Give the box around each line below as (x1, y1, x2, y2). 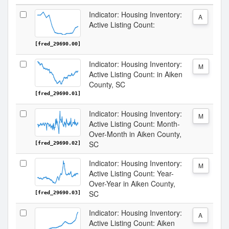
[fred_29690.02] (35, 140, 81, 146)
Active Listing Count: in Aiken (89, 69, 182, 79)
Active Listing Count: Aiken (89, 218, 175, 228)
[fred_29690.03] (35, 190, 81, 195)
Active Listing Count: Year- (89, 168, 174, 178)
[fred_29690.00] (35, 41, 81, 47)
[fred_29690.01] (35, 90, 81, 96)
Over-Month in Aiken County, (89, 129, 181, 139)
